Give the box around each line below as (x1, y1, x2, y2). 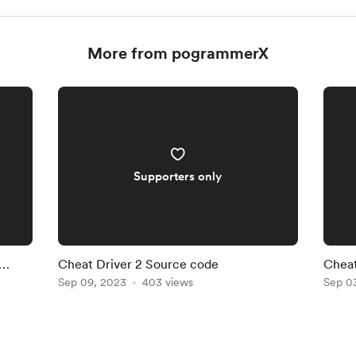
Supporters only (133, 169, 222, 184)
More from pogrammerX (87, 44, 269, 63)
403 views (142, 276, 194, 288)
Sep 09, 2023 (58, 276, 127, 288)
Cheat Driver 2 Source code (58, 257, 219, 272)
